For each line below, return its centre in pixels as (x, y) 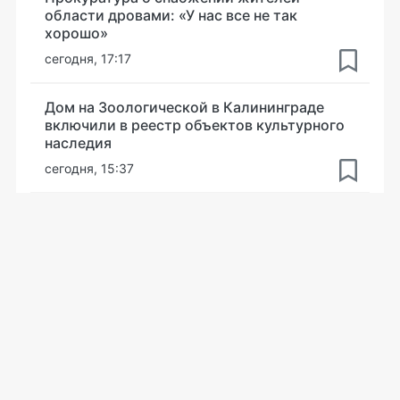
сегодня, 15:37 (89, 168)
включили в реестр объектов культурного (195, 125)
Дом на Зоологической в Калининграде (184, 107)
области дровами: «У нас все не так (171, 15)
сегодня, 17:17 (88, 58)
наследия (78, 143)
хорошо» (76, 33)
